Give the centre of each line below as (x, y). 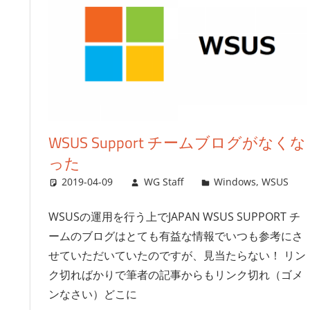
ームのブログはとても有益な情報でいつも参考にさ (175, 236)
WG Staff (163, 182)
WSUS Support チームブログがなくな (177, 143)
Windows (235, 182)
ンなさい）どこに (92, 294)
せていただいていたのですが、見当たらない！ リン (177, 256)
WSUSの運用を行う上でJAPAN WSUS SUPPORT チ (174, 217)
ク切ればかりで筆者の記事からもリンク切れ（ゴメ (175, 275)
